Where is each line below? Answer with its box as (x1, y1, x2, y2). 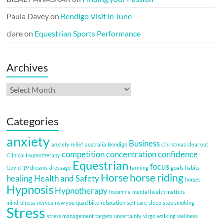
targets (95, 212, 113, 219)
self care (127, 199, 147, 206)
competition (62, 148, 105, 159)
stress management (47, 212, 94, 219)
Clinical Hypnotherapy (6, 151, 61, 158)
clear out (187, 141, 209, 147)
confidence (158, 148, 198, 159)
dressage (49, 164, 72, 171)
